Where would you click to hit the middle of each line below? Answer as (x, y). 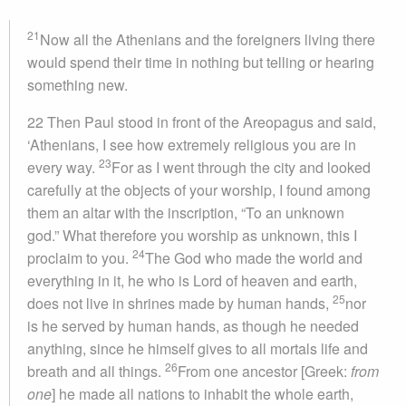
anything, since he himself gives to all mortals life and (198, 348)
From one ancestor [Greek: (264, 371)
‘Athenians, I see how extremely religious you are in (192, 145)
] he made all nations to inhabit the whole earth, (203, 394)
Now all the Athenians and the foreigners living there (208, 39)
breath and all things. (96, 371)
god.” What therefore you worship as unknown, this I (192, 235)
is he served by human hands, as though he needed (193, 326)
